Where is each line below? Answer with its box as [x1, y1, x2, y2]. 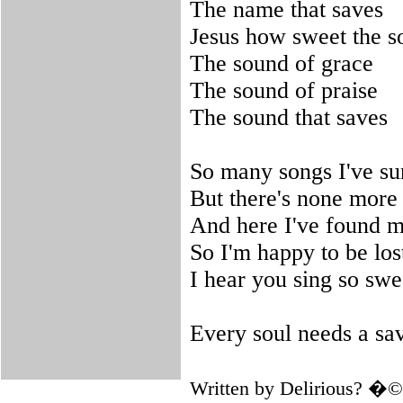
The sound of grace [190, 50, 373, 76]
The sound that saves [190, 104, 388, 130]
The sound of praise [190, 77, 378, 103]
